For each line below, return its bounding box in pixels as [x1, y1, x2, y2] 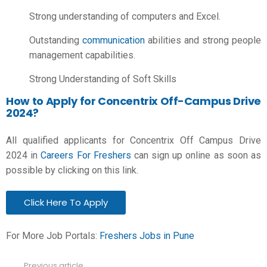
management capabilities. [29, 49, 138, 61]
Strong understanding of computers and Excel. [29, 11, 223, 22]
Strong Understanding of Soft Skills [29, 73, 179, 85]
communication [82, 35, 145, 46]
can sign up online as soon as [131, 149, 262, 161]
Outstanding [29, 35, 82, 46]
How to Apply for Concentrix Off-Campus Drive [6, 94, 261, 108]
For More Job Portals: [6, 229, 100, 241]
